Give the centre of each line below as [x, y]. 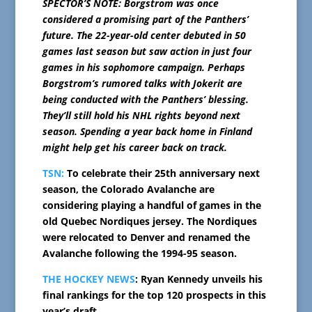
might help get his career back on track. [134, 147]
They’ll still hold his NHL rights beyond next [141, 115]
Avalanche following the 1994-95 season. [139, 253]
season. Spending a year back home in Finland [147, 131]
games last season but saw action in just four [147, 51]
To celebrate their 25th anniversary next [162, 173]
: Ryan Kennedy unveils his [198, 279]
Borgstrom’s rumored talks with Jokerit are [142, 83]
